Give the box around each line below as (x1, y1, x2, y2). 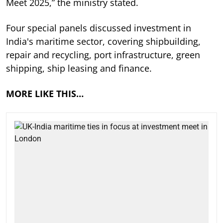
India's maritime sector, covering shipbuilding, (6, 35, 201, 48)
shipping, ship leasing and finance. (6, 62, 152, 75)
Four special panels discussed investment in (6, 22, 191, 34)
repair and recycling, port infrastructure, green (6, 49, 200, 61)
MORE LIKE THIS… (6, 88, 84, 100)
